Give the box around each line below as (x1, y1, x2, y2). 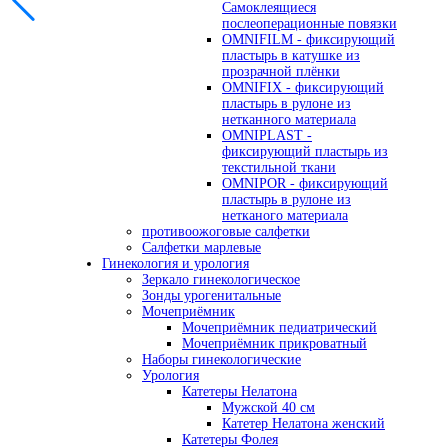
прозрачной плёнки (222, 64, 340, 80)
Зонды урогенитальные (142, 288, 281, 304)
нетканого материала (222, 208, 348, 224)
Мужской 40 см (222, 400, 315, 416)
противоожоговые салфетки (142, 224, 310, 240)
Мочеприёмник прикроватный (182, 336, 367, 352)
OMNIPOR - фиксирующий (222, 176, 388, 192)
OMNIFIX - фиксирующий (222, 80, 384, 96)
